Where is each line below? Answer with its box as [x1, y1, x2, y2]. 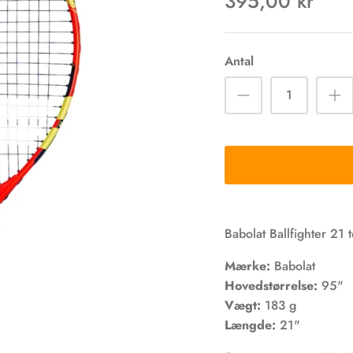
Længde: [225, 315, 281, 334]
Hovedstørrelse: [225, 276, 318, 295]
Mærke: [225, 256, 271, 275]
